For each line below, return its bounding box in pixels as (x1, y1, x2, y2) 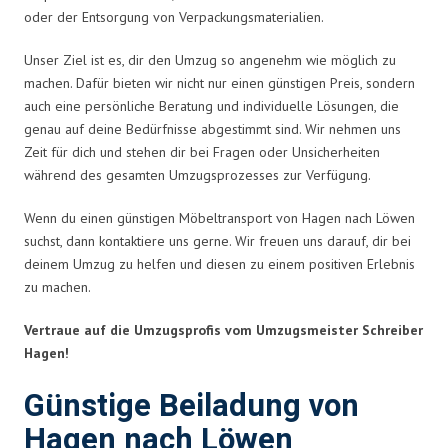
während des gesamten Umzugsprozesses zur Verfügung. (24, 165, 371, 184)
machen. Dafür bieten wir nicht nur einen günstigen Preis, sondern (24, 73, 415, 92)
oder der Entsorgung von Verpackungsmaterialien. (24, 7, 324, 26)
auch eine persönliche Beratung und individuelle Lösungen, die (24, 96, 399, 115)
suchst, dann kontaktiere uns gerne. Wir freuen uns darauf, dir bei (24, 231, 411, 250)
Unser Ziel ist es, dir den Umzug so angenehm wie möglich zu (24, 50, 396, 69)
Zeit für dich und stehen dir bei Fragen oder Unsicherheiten (24, 142, 380, 161)
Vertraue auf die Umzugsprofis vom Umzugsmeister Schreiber (24, 320, 423, 339)
